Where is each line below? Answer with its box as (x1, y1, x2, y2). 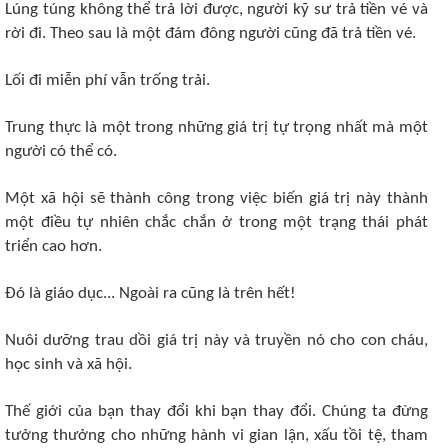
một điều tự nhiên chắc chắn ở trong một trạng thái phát (5, 213, 428, 231)
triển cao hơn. (5, 237, 102, 255)
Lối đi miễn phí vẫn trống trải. (5, 71, 210, 89)
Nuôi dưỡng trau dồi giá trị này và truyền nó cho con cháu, (5, 331, 428, 349)
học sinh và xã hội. (5, 355, 132, 373)
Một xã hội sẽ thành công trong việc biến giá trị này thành (5, 189, 428, 207)
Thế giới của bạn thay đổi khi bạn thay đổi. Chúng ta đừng (5, 402, 428, 420)
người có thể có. (5, 142, 117, 160)
